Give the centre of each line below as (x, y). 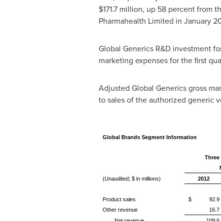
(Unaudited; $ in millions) (131, 179)
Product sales (119, 199)
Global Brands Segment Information (149, 137)
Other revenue (120, 210)
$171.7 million (120, 9)
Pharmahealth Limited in (141, 21)
